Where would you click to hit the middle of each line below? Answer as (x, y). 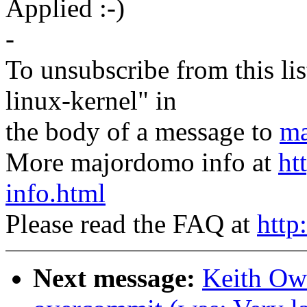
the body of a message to (143, 132)
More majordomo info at (142, 162)
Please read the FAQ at (131, 224)
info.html (56, 193)
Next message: (114, 278)
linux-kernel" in (91, 101)
